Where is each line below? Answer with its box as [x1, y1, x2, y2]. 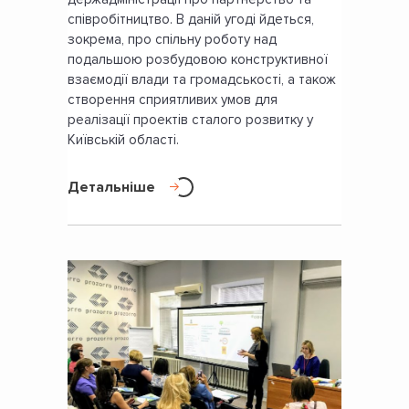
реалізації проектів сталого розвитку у [68, 111, 313, 129]
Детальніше [68, 178, 155, 197]
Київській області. [68, 131, 179, 149]
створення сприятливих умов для [68, 91, 278, 109]
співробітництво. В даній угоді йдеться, [68, 11, 314, 28]
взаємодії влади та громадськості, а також [68, 71, 336, 89]
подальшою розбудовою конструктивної [68, 51, 328, 68]
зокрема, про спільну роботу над [68, 31, 277, 48]
